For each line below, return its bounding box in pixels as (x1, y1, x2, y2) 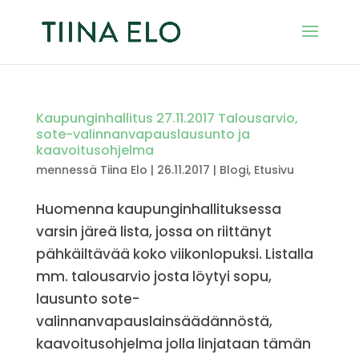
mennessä (35, 162, 100, 178)
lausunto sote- (35, 289, 139, 309)
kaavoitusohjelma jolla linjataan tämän (35, 334, 311, 353)
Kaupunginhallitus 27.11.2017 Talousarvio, (35, 109, 298, 127)
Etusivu (253, 162, 294, 178)
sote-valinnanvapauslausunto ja (35, 125, 250, 143)
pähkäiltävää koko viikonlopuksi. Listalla (35, 244, 313, 264)
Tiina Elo (99, 162, 147, 178)
